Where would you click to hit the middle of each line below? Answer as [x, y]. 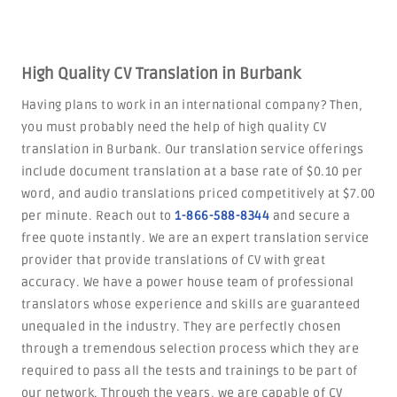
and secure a [310, 216]
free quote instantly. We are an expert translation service [195, 238]
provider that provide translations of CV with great [173, 260]
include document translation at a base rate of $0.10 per [192, 171]
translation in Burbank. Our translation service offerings [192, 149]
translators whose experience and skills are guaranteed [191, 304]
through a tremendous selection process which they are [190, 349]
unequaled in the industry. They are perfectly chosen [181, 327]
